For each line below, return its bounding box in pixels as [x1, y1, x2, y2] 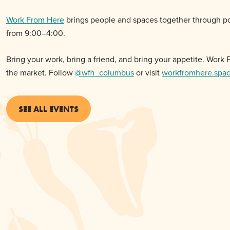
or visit [134, 67, 162, 79]
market [20, 67, 45, 79]
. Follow [45, 67, 75, 79]
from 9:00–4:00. [6, 27, 65, 39]
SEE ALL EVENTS [18, 104, 79, 114]
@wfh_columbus [75, 67, 134, 79]
